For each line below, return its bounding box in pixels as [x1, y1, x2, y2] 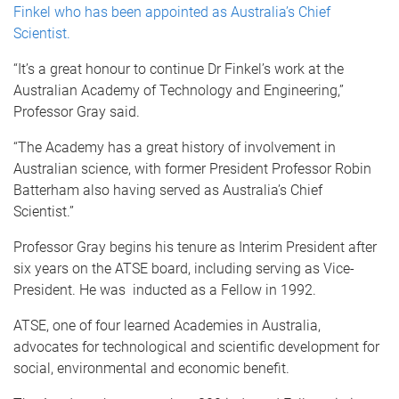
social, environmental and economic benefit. [13, 359, 289, 377]
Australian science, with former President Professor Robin [13, 159, 371, 177]
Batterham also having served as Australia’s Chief [13, 181, 322, 199]
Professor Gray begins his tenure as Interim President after [13, 238, 377, 256]
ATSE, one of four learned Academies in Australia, [13, 316, 321, 334]
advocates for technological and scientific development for [13, 338, 379, 355]
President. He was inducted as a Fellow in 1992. [13, 281, 316, 298]
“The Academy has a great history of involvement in [13, 138, 336, 156]
